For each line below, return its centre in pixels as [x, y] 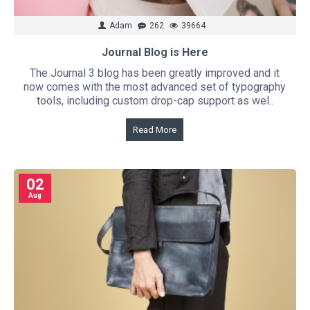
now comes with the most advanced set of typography [155, 87]
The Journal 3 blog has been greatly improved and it [155, 73]
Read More [155, 130]
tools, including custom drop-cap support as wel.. [155, 101]
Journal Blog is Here [155, 53]
